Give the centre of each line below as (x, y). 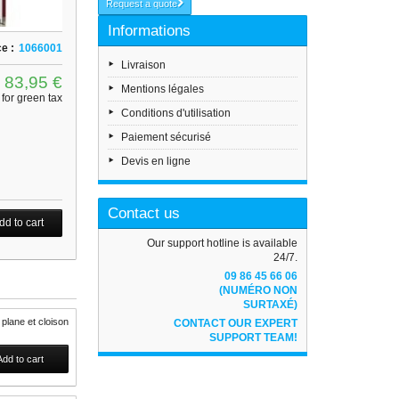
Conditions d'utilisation (176, 113)
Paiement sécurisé (167, 137)
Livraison (144, 65)
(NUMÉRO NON (259, 290)
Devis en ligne (156, 161)
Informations (150, 31)
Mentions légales (163, 89)
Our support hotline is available (223, 243)
